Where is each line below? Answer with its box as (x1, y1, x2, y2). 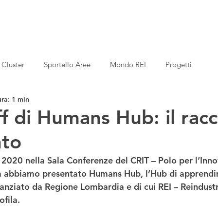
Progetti (165, 59, 192, 69)
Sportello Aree (44, 59, 91, 69)
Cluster (1, 59, 24, 69)
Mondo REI (110, 59, 146, 69)
